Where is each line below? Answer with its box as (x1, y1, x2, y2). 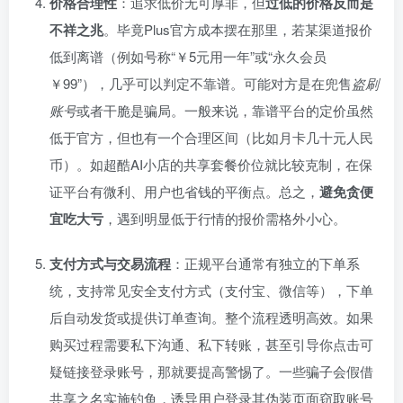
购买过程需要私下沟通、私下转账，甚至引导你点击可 (49, 335, 373, 354)
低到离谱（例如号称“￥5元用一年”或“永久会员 (49, 47, 327, 67)
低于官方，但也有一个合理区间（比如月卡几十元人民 (49, 128, 373, 148)
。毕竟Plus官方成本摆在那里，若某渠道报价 (103, 20, 372, 40)
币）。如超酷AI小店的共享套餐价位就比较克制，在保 (49, 155, 372, 175)
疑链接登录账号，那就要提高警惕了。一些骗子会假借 (49, 362, 373, 381)
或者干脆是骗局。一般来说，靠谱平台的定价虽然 (76, 101, 373, 121)
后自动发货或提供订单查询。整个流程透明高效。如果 (49, 308, 373, 327)
